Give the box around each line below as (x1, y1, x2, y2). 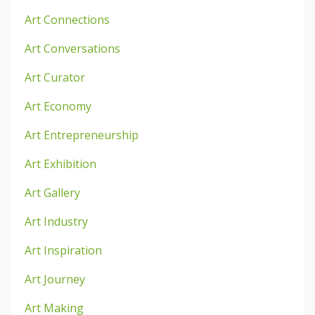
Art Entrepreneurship (25, 127, 139, 143)
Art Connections (25, 11, 110, 27)
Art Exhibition (25, 155, 96, 172)
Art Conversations (25, 40, 120, 56)
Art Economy (25, 98, 91, 114)
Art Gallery (25, 184, 80, 200)
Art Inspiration (25, 242, 102, 258)
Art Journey (25, 271, 85, 287)
